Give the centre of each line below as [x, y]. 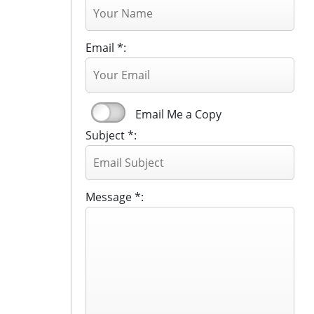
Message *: [114, 197]
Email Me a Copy [178, 115]
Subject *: [111, 136]
